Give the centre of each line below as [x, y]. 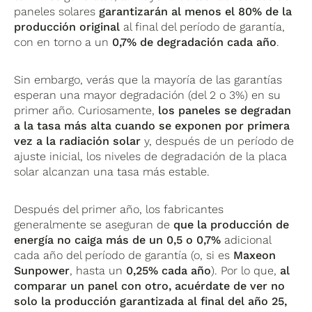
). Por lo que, [246, 270]
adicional [246, 240]
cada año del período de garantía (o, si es [124, 255]
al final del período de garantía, [203, 26]
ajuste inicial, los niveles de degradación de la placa [151, 156]
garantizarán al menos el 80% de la [196, 11]
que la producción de [232, 224]
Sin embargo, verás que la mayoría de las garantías [148, 79]
